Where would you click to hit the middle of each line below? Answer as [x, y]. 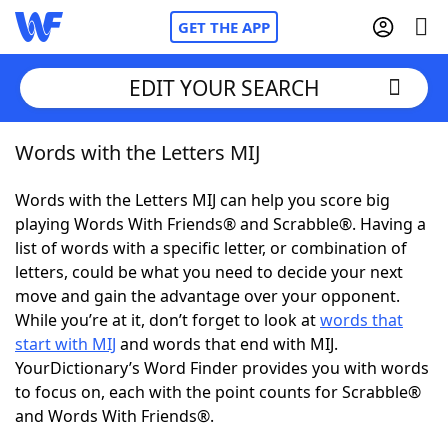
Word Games [106, 425]
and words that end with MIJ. [227, 344]
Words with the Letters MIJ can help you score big [202, 200]
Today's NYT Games [131, 370]
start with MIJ [65, 344]
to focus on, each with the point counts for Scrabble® [218, 392]
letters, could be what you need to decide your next [209, 272]
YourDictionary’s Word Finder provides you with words [222, 368]
